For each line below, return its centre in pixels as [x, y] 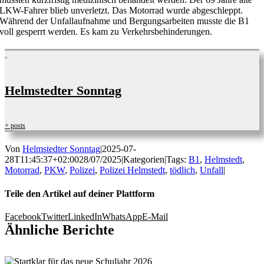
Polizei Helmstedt [132, 170]
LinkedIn [85, 216]
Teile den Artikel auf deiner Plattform [80, 193]
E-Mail [155, 216]
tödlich [182, 170]
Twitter [55, 216]
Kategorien [144, 160]
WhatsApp [122, 216]
